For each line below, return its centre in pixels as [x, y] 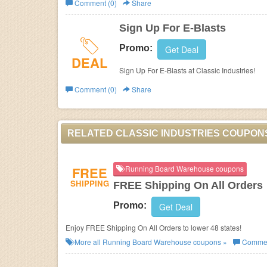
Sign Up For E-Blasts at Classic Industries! [226, 70]
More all [88, 242]
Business [87, 14]
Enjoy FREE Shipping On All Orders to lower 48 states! [153, 227]
